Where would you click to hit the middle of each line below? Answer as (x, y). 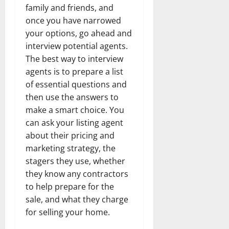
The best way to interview (74, 59)
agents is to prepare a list (74, 71)
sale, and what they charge (77, 199)
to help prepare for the (70, 186)
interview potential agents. (77, 46)
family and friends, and (70, 7)
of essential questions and (76, 84)
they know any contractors (77, 174)
